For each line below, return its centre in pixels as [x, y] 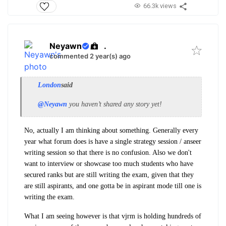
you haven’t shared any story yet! [115, 104]
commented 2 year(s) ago [90, 56]
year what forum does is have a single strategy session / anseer [113, 141]
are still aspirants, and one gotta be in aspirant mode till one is [113, 186]
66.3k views [160, 6]
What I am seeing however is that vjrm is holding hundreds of [113, 216]
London [49, 85]
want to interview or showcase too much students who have [109, 163]
